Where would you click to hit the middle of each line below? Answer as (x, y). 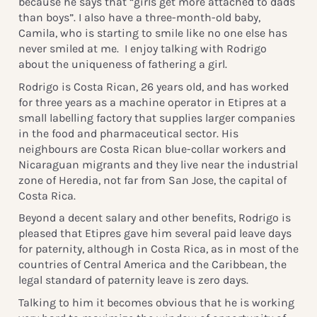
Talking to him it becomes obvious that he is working (156, 302)
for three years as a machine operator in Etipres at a (152, 102)
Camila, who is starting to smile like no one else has (152, 33)
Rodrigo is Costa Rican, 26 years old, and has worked (153, 86)
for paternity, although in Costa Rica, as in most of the (158, 249)
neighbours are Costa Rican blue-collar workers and (152, 149)
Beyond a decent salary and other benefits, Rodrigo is (154, 218)
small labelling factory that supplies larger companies (156, 117)
